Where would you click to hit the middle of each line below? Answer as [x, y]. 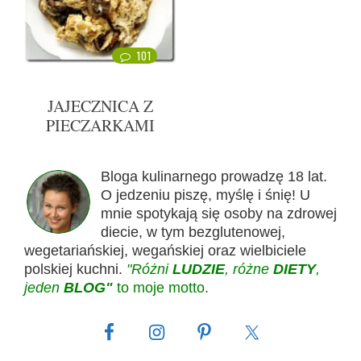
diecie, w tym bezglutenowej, [193, 232]
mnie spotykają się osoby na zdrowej [219, 214]
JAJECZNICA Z [100, 106]
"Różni [149, 270]
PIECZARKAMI [100, 126]
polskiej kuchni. [75, 270]
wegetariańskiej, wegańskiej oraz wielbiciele [165, 251]
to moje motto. [161, 288]
